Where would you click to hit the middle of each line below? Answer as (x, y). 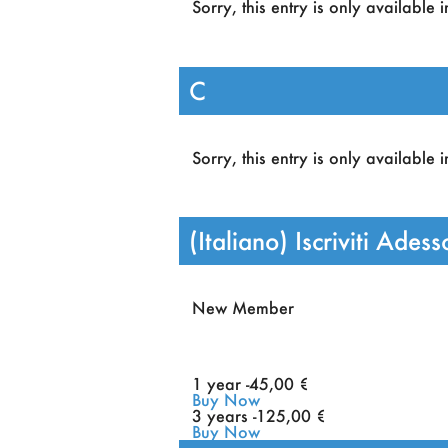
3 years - (224, 415)
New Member (243, 307)
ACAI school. (305, 37)
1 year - (221, 383)
